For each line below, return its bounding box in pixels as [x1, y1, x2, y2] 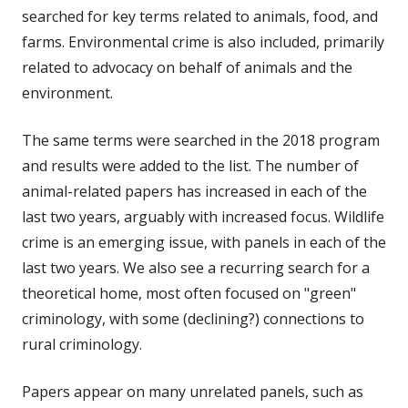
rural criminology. [22, 333, 142, 354]
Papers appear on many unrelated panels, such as [22, 381, 363, 402]
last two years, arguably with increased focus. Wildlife [22, 206, 384, 227]
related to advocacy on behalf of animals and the [22, 56, 352, 77]
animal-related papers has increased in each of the [22, 180, 367, 201]
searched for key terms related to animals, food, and [22, 5, 378, 26]
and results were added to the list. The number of [22, 155, 359, 176]
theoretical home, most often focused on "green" [22, 282, 356, 303]
